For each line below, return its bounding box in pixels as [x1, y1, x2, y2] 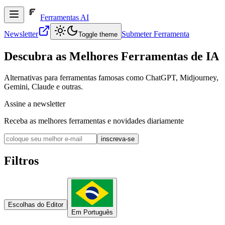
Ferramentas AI [40, 13, 89, 22]
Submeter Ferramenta [122, 30, 189, 38]
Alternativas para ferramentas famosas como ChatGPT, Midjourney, [4, 73, 218, 82]
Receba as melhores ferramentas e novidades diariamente [4, 116, 184, 125]
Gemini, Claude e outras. [4, 82, 83, 91]
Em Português [71, 208, 113, 216]
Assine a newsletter [4, 99, 65, 108]
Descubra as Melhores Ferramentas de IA [4, 49, 219, 63]
